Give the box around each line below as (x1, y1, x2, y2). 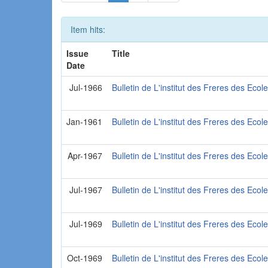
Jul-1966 (69, 81, 103, 93)
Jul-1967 (69, 183, 103, 196)
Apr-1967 (68, 149, 103, 162)
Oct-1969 (67, 251, 103, 264)
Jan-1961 (66, 115, 103, 127)
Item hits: (71, 23, 105, 35)
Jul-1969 (69, 217, 103, 230)
